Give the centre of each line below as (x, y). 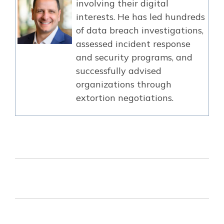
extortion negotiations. (125, 98)
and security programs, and (134, 57)
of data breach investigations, (140, 30)
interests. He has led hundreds (140, 17)
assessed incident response (133, 44)
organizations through (124, 84)
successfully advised (119, 71)
